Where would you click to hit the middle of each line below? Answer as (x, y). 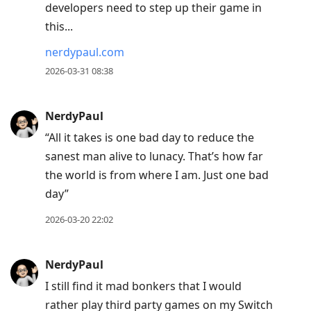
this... (59, 27)
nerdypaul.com (85, 52)
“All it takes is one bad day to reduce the (150, 138)
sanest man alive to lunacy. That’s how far (154, 157)
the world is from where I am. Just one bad (157, 175)
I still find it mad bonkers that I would (143, 286)
